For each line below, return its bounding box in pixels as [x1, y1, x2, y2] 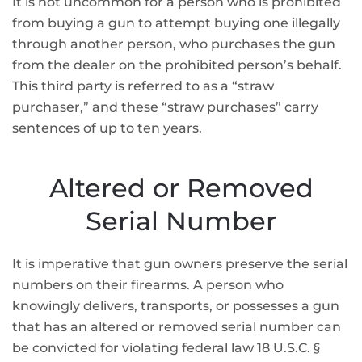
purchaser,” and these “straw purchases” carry [12, 99, 318, 115]
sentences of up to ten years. [12, 120, 202, 136]
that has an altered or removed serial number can [12, 319, 341, 335]
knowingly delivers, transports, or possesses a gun [12, 298, 339, 314]
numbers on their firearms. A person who [12, 277, 284, 293]
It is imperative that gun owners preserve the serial [12, 256, 347, 271]
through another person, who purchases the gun [12, 36, 335, 52]
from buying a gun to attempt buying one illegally [12, 15, 340, 31]
